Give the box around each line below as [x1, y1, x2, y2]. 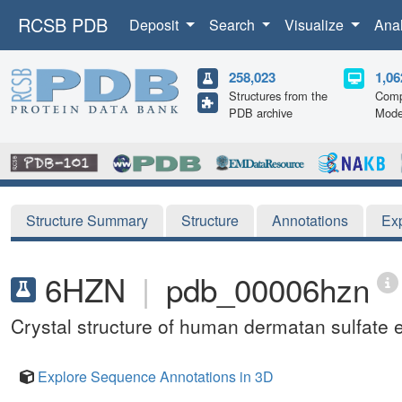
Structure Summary [26, 209, 148, 231]
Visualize [284, 14, 348, 35]
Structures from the [229, 87, 328, 104]
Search [208, 14, 258, 35]
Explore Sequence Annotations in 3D [38, 365, 274, 387]
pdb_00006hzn [166, 266, 370, 311]
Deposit [129, 14, 182, 35]
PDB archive [229, 104, 293, 121]
